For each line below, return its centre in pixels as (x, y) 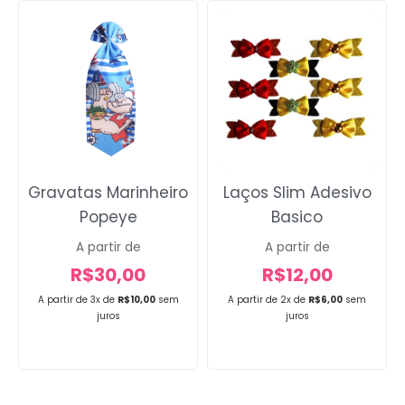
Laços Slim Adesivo (297, 193)
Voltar (202, 21)
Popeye (108, 217)
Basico (297, 217)
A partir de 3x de (77, 300)
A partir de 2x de (267, 300)
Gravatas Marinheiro (108, 193)
